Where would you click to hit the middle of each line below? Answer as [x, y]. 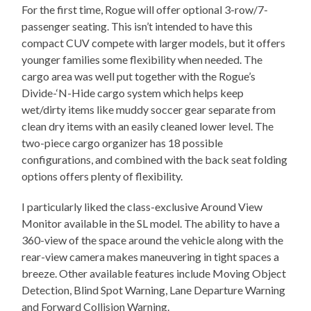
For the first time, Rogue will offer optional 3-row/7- [145, 10]
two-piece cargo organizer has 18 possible [123, 143]
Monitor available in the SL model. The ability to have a [151, 224]
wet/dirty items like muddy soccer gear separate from [149, 110]
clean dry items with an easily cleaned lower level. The [148, 126]
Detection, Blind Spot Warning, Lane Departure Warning [154, 290]
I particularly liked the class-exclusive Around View [142, 207]
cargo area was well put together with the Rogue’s [139, 76]
